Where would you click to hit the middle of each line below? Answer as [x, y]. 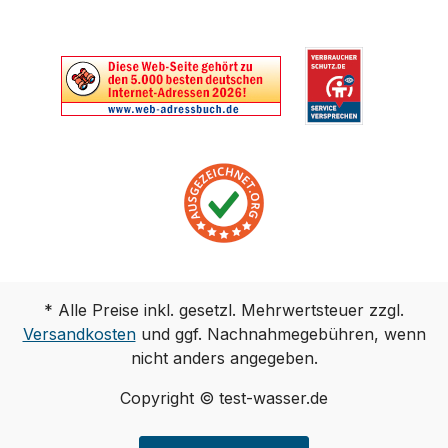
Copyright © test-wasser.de [224, 398]
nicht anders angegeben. [224, 358]
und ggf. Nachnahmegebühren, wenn [280, 334]
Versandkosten [79, 334]
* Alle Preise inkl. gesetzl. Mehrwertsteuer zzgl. [224, 310]
